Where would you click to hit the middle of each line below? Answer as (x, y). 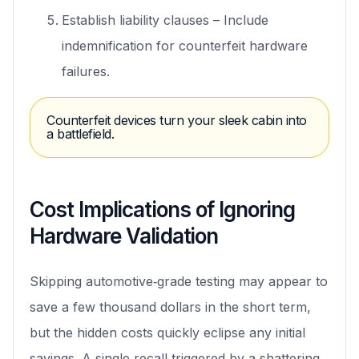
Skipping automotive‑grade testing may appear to (179, 282)
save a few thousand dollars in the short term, (170, 307)
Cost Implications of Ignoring (163, 210)
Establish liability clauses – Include (165, 20)
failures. (86, 72)
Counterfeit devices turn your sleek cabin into (177, 121)
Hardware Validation (124, 236)
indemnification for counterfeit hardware (185, 46)
